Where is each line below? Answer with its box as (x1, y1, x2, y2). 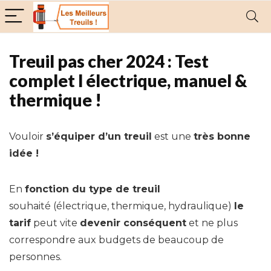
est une (152, 131, 194, 142)
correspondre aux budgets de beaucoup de (9, 234, 224, 246)
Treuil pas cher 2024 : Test (9, 51, 209, 71)
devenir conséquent (80, 217, 186, 229)
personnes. (9, 251, 62, 263)
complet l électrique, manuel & (9, 70, 247, 91)
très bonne (194, 131, 250, 142)
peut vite (31, 217, 80, 229)
